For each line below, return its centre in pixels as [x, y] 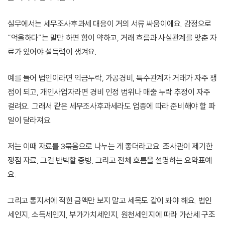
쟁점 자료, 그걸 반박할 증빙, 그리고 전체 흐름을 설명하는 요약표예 [110, 160]
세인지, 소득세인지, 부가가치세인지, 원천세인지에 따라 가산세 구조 [111, 215]
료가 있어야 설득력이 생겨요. [52, 52]
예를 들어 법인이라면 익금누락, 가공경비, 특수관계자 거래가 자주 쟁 [112, 78]
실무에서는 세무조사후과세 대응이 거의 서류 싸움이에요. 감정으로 [110, 24]
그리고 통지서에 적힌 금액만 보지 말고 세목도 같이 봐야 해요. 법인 [110, 201]
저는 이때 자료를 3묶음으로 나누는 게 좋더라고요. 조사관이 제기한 [110, 146]
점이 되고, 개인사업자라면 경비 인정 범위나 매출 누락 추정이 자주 [109, 92]
